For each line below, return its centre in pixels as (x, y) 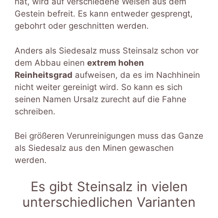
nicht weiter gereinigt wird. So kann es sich (99, 87)
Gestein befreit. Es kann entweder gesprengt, (104, 14)
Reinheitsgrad (44, 75)
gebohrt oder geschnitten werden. (82, 26)
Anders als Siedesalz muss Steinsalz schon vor (107, 50)
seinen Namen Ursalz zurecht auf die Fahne (100, 99)
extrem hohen (116, 63)
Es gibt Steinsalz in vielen (109, 186)
